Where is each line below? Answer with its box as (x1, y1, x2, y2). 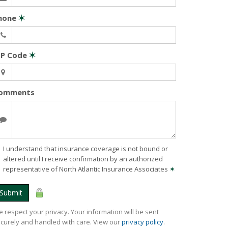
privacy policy (122, 217, 163, 226)
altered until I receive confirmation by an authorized (3, 154, 163, 163)
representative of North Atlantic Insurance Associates (3, 164, 169, 174)
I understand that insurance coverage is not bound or (3, 144, 168, 153)
